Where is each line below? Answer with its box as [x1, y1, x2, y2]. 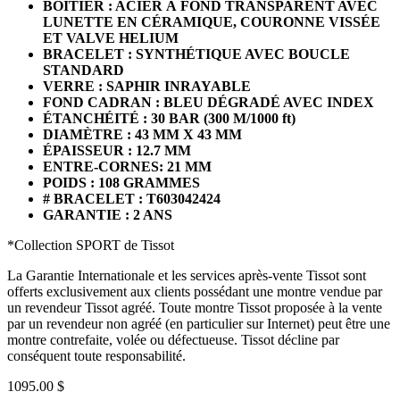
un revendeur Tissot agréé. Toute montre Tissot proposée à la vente [7, 299, 382, 315]
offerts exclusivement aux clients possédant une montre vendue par [7, 283, 382, 299]
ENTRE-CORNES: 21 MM [43, 158, 212, 174]
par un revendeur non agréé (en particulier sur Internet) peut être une [7, 315, 390, 331]
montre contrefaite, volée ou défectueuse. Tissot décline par [7, 331, 339, 347]
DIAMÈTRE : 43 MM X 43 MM [43, 126, 242, 142]
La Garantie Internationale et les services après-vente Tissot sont [7, 267, 366, 283]
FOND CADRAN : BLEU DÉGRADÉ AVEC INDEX [43, 94, 374, 110]
